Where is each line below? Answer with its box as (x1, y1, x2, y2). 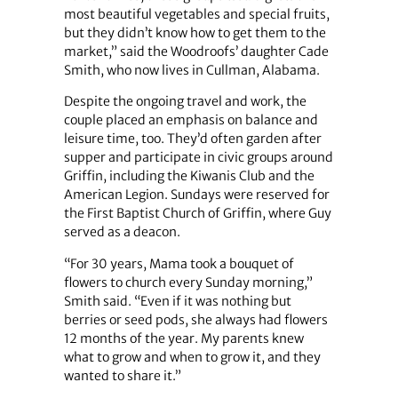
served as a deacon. (63, 224, 180, 241)
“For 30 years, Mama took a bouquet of (63, 255, 294, 272)
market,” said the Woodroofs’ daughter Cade (63, 44, 329, 60)
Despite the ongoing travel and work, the (63, 93, 306, 110)
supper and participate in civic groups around (63, 149, 333, 166)
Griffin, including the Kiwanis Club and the (63, 168, 314, 185)
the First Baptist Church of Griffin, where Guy (63, 205, 331, 222)
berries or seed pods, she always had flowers (63, 311, 328, 328)
